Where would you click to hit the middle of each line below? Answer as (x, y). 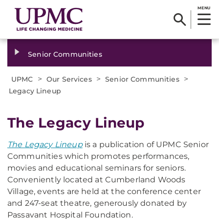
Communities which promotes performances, (99, 156)
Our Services (69, 79)
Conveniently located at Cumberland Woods (97, 180)
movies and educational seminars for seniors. (97, 168)
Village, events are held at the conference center (104, 191)
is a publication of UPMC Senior (145, 144)
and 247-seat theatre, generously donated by (97, 203)
